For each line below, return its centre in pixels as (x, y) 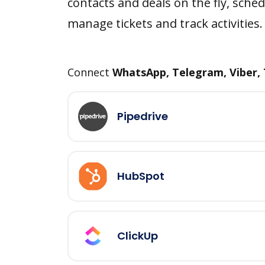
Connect (90, 72)
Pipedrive (143, 117)
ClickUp (138, 236)
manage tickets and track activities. (165, 23)
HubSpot (141, 176)
